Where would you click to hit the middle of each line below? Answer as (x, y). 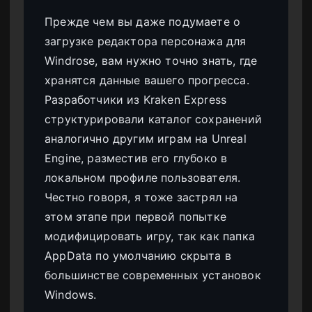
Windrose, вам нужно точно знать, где (151, 61)
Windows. (71, 295)
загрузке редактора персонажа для (146, 41)
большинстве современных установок (153, 275)
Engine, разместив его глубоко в (136, 158)
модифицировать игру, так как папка (150, 236)
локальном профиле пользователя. (143, 178)
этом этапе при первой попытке (136, 217)
